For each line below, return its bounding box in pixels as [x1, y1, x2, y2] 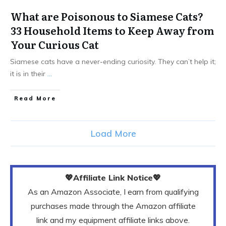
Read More [14, 95, 56, 102]
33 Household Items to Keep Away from [11, 23, 214, 38]
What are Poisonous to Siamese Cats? [11, 9, 203, 24]
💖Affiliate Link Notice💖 [65, 173, 161, 183]
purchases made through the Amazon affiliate [30, 201, 196, 211]
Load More [90, 128, 136, 139]
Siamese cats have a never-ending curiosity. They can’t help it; [10, 57, 216, 66]
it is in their [10, 69, 47, 78]
